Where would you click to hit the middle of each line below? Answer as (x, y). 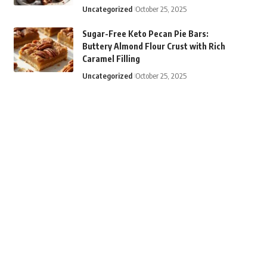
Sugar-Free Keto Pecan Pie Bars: (145, 34)
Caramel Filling (111, 59)
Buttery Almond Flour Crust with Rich (153, 46)
